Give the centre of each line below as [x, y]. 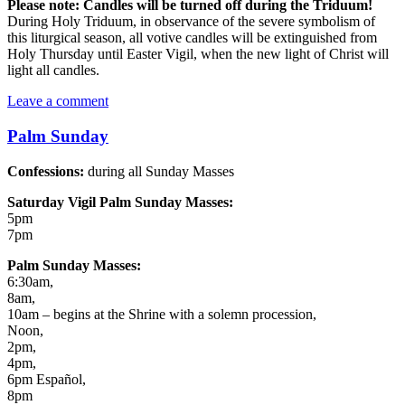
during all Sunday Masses [161, 171]
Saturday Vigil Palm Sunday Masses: [120, 202]
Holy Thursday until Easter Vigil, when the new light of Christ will [198, 54]
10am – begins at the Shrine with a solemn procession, [162, 314]
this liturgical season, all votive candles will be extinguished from [192, 38]
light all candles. [53, 71]
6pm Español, [47, 379]
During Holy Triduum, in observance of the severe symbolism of [191, 22]
